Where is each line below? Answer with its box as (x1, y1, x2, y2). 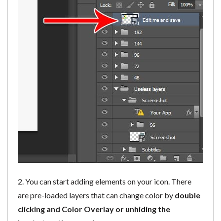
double (175, 190, 200, 200)
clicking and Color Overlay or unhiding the (18, 204, 170, 214)
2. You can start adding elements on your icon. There (18, 176, 191, 186)
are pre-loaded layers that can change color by (18, 190, 175, 200)
